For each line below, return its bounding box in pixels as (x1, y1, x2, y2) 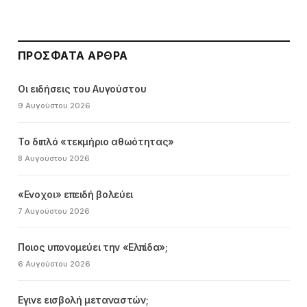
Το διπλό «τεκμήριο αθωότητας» (18, 135, 174, 147)
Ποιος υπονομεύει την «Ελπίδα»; (18, 241, 168, 253)
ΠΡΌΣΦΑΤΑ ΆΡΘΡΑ (18, 48, 128, 62)
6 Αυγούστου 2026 (18, 258, 90, 269)
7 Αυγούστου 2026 (18, 206, 90, 216)
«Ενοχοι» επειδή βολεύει (18, 188, 133, 200)
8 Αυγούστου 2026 (18, 153, 90, 163)
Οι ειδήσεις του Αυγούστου (18, 82, 147, 95)
